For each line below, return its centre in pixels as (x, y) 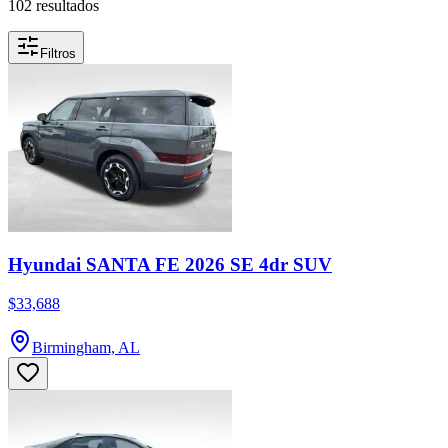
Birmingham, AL (86, 348)
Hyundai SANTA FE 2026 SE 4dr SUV (170, 265)
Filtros (58, 53)
